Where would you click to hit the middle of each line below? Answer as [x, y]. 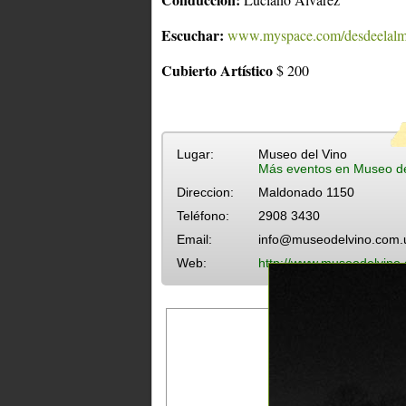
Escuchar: [193, 34]
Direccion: [205, 192]
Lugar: [195, 154]
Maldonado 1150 [306, 192]
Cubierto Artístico [219, 70]
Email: [194, 239]
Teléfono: [203, 215]
